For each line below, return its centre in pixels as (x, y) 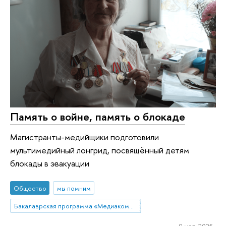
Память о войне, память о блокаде (98, 117)
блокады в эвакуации (50, 163)
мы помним (74, 188)
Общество (30, 188)
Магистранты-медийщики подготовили (84, 137)
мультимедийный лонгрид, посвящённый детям (100, 150)
